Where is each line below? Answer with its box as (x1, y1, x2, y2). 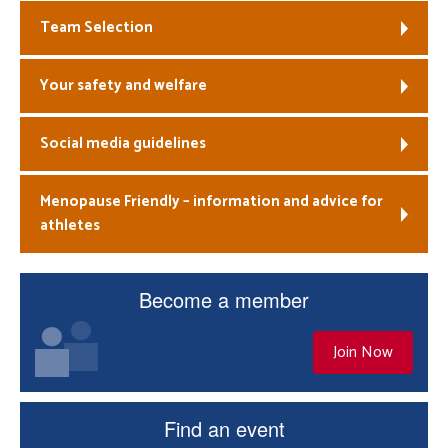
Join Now (333, 339, 393, 366)
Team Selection (40, 15, 153, 40)
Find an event (163, 414, 285, 443)
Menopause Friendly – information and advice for (40, 189, 383, 214)
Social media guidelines (40, 131, 206, 156)
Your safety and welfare (40, 73, 207, 98)
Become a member (139, 285, 309, 314)
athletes (40, 213, 100, 238)
